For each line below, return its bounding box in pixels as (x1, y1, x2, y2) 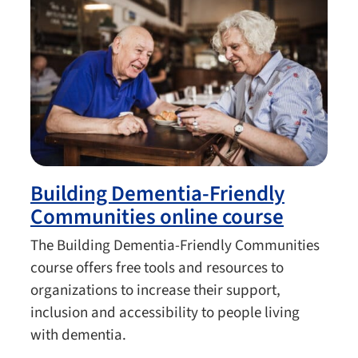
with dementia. (30, 324, 129, 346)
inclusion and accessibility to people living (30, 301, 300, 324)
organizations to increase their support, (30, 279, 280, 301)
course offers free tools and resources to (30, 257, 284, 279)
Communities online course (30, 201, 284, 233)
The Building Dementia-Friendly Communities (30, 234, 320, 257)
